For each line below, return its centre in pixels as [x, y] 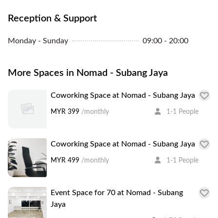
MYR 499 [65, 160]
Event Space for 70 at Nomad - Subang [117, 192]
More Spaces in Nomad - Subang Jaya [88, 73]
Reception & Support [52, 18]
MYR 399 [65, 112]
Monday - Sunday [38, 41]
